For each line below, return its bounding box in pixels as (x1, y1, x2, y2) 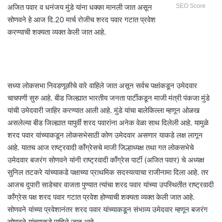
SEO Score (176, 2, 206, 9)
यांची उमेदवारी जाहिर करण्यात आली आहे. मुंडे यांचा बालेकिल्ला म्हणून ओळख (7, 105, 200, 115)
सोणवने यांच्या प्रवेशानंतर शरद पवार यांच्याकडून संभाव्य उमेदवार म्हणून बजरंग (7, 204, 208, 214)
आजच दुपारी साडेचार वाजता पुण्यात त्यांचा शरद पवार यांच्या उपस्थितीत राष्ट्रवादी (7, 179, 214, 189)
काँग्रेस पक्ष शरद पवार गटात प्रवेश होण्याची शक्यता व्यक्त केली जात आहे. (7, 192, 195, 202)
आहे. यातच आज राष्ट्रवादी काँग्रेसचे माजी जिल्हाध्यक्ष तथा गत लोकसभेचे (7, 142, 194, 152)
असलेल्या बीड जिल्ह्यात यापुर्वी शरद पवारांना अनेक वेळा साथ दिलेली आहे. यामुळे (7, 117, 209, 127)
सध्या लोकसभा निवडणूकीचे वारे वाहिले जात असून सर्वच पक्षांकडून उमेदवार (7, 80, 197, 90)
